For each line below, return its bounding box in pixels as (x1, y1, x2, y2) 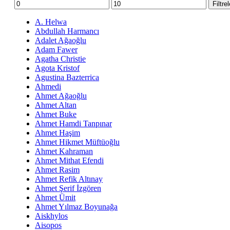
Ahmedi (35, 82, 61, 91)
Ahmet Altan (35, 101, 76, 110)
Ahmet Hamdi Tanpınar (35, 119, 112, 128)
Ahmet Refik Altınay (35, 175, 103, 184)
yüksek (111, 7, 134, 16)
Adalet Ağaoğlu (35, 36, 86, 45)
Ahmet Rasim (35, 165, 80, 175)
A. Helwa (35, 17, 67, 27)
